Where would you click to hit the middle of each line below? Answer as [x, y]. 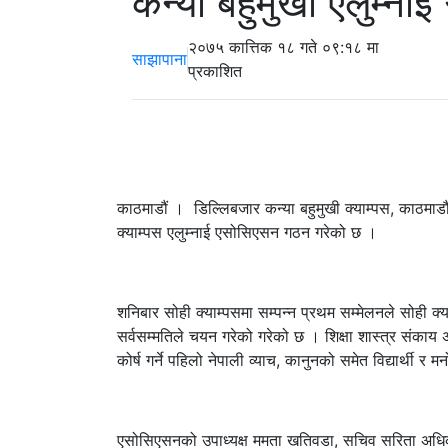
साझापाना [159, 59]
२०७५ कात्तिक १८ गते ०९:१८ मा [283, 47]
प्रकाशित [215, 71]
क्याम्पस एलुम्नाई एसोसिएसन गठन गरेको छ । [247, 232]
